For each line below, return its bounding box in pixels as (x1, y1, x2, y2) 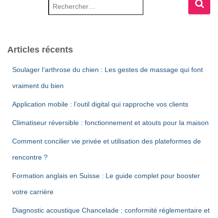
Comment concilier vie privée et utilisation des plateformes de (12, 137, 201, 145)
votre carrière (12, 188, 54, 196)
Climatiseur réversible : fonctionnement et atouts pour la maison (12, 119, 209, 127)
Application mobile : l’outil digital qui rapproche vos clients (12, 100, 188, 108)
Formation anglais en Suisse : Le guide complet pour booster (12, 172, 200, 180)
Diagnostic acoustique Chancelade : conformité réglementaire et (12, 206, 210, 214)
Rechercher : (7, 2, 47, 10)
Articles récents (7, 45, 73, 54)
